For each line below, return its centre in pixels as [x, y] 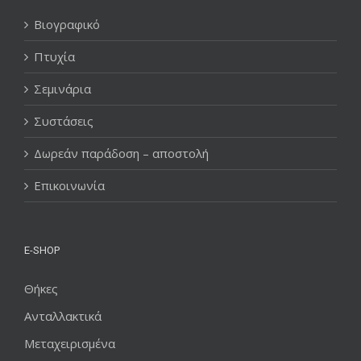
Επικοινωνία [69, 185]
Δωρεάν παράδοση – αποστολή [121, 153]
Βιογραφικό [67, 24]
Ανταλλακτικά [63, 315]
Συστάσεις [64, 120]
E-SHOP [42, 250]
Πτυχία [54, 56]
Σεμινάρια [62, 88]
